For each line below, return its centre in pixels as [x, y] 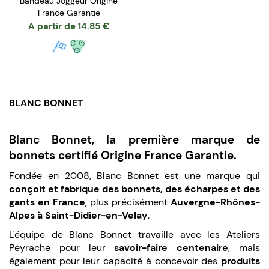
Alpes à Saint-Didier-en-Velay [78, 215]
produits [240, 261]
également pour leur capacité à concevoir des [115, 261]
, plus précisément [128, 202]
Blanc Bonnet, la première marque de [134, 139]
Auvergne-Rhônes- [215, 202]
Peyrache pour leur [62, 247]
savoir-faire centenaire [171, 247]
